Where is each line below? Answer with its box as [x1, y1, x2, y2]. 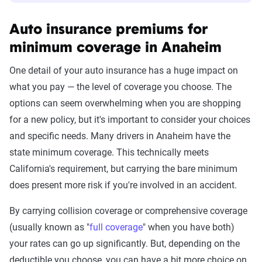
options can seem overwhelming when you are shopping [9, 98, 241, 109]
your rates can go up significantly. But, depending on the [9, 238, 240, 250]
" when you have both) [143, 222, 235, 233]
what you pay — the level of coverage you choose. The [9, 81, 232, 93]
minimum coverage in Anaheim [9, 42, 222, 56]
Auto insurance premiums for [9, 23, 208, 38]
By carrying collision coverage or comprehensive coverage [9, 205, 247, 217]
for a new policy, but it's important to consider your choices [9, 114, 250, 126]
